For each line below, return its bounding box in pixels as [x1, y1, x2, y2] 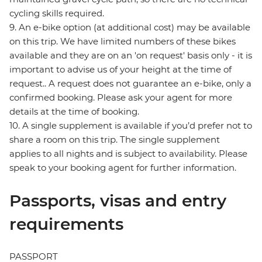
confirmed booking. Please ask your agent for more [9, 92, 232, 104]
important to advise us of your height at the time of [9, 64, 232, 75]
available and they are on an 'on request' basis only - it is [9, 50, 252, 61]
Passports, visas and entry [9, 191, 226, 211]
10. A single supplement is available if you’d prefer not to [9, 120, 252, 132]
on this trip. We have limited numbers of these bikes [9, 36, 236, 47]
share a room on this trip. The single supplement [9, 134, 220, 146]
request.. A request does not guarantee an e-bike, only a [9, 78, 251, 89]
